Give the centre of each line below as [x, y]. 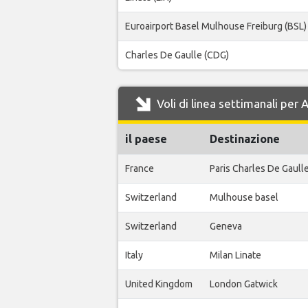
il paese [146, 139]
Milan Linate [235, 255]
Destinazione [245, 139]
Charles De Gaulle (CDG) [177, 55]
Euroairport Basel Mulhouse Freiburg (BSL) [216, 26]
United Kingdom [159, 284]
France [140, 169]
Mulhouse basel [244, 198]
